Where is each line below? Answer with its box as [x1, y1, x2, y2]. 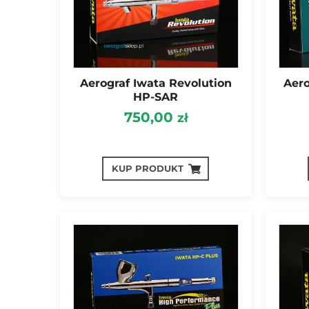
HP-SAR [133, 90, 179, 103]
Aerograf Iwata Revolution [79, 77, 232, 90]
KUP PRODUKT [112, 163, 184, 174]
